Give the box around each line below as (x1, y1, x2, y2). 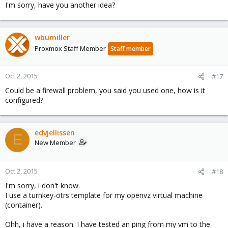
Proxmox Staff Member (35, 43, 106, 53)
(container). (5, 199, 42, 210)
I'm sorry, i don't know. (5, 180, 80, 190)
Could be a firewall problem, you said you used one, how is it (5, 85, 205, 95)
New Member (35, 137, 76, 147)
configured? (5, 95, 43, 105)
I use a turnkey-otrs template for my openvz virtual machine (5, 190, 203, 200)
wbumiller (35, 32, 70, 42)
